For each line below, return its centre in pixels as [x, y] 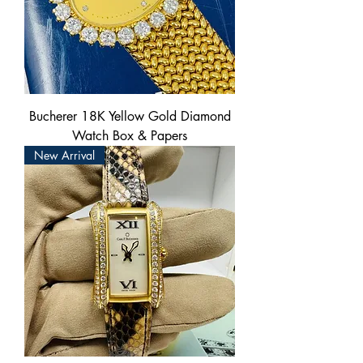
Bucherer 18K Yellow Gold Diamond [130, 116]
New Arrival [64, 155]
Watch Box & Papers [130, 136]
